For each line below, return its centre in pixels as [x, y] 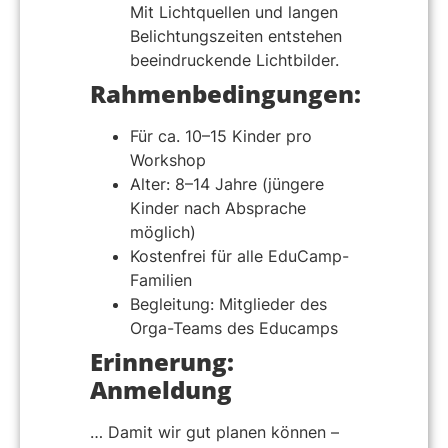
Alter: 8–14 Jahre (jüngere [227, 183]
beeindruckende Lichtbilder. [234, 59]
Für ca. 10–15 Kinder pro [221, 135]
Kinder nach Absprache [218, 207]
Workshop [168, 159]
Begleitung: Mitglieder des [228, 303]
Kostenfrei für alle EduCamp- [239, 255]
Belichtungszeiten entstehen [236, 35]
